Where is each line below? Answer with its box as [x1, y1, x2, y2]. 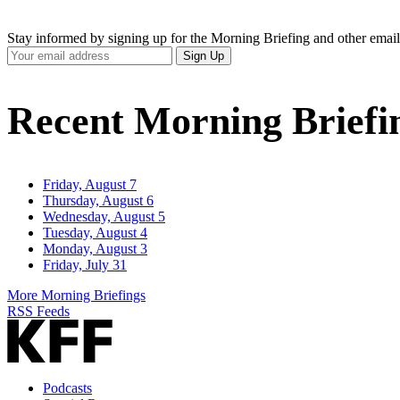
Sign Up [183, 49, 224, 63]
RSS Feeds [7, 304, 70, 320]
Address [6, 78, 53, 94]
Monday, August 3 [43, 241, 147, 257]
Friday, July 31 [43, 257, 127, 273]
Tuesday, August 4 [43, 225, 147, 241]
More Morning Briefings [7, 287, 146, 304]
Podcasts [43, 380, 92, 396]
